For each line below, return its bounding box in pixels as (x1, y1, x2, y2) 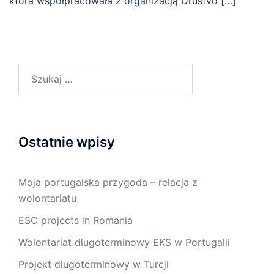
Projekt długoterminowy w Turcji (18, 258, 169, 271)
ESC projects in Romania (18, 214, 133, 227)
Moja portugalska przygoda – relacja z (18, 176, 198, 189)
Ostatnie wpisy (18, 134, 115, 150)
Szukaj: (18, 65, 51, 78)
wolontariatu (18, 192, 76, 205)
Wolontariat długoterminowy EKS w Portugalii (18, 236, 230, 249)
